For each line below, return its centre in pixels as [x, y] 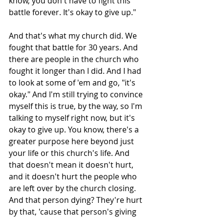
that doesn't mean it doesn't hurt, [72, 165]
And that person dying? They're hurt [77, 200]
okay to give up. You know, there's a [75, 130]
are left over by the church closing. [73, 188]
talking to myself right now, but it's [73, 118]
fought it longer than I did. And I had [76, 71]
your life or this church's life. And [70, 153]
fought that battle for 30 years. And [74, 47]
